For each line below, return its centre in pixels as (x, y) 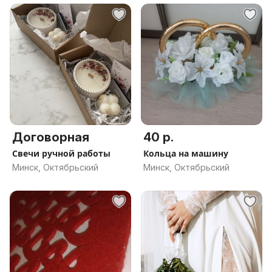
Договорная (51, 137)
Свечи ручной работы (61, 153)
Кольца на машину (186, 153)
